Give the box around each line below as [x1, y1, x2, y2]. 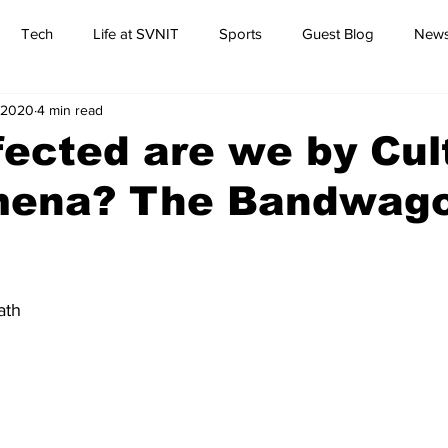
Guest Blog [302, 24, 374, 42]
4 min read [37, 101, 103, 118]
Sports [219, 24, 262, 42]
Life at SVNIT [93, 24, 179, 42]
